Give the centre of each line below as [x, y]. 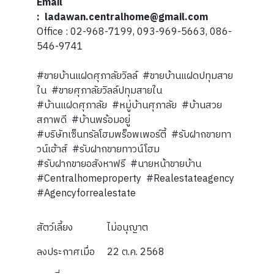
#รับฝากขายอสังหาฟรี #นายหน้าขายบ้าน [120, 164]
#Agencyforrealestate [86, 194]
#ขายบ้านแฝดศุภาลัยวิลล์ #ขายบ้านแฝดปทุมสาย [135, 76]
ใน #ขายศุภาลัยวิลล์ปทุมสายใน [99, 91]
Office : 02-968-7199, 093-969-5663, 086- [134, 32]
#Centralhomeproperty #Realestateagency [137, 179]
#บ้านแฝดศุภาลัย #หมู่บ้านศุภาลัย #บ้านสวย [129, 106]
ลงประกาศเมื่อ [66, 252]
